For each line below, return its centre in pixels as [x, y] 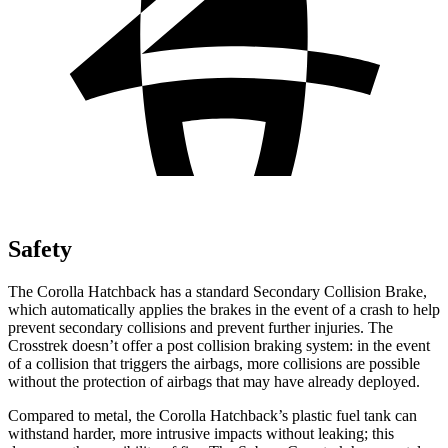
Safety [40, 248]
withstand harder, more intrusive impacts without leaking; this [201, 433]
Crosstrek [38, 345]
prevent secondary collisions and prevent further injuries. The [200, 327]
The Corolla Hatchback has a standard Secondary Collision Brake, [217, 291]
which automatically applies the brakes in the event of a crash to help [224, 309]
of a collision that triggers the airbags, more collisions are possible [214, 363]
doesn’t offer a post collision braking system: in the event [249, 345]
